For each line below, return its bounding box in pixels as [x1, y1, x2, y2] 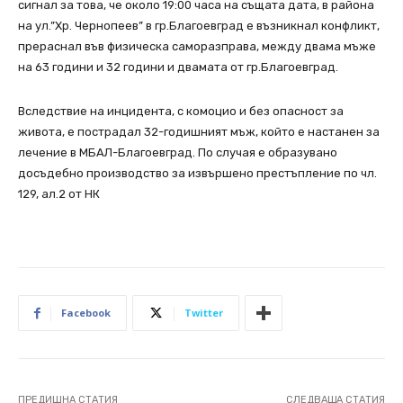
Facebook [61, 306, 111, 320]
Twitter [184, 306, 223, 320]
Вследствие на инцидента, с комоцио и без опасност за [18, 104, 344, 119]
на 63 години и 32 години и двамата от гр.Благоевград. [18, 60, 338, 75]
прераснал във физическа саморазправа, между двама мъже [18, 40, 376, 54]
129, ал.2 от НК [18, 187, 100, 201]
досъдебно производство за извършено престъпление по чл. [18, 166, 377, 181]
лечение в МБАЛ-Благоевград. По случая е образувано [18, 146, 337, 160]
